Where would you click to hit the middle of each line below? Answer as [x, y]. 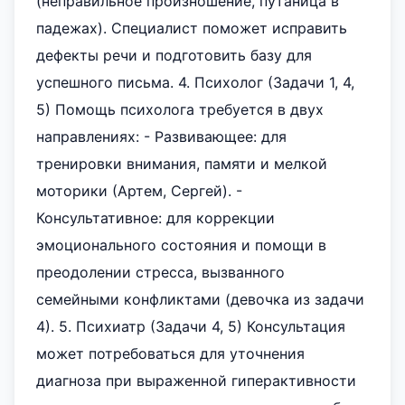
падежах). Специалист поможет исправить [192, 28]
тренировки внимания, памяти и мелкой [182, 164]
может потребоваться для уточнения [170, 353]
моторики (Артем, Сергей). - [139, 191]
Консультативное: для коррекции [155, 218]
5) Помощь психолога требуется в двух [180, 109]
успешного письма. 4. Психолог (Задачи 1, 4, [195, 82]
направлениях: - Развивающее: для [161, 137]
